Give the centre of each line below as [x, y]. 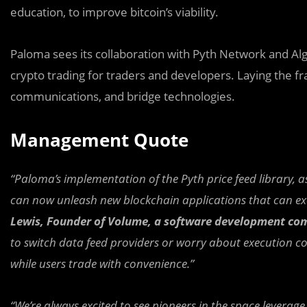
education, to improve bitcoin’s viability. [114, 12]
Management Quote [99, 139]
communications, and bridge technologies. [123, 96]
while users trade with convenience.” [102, 263]
